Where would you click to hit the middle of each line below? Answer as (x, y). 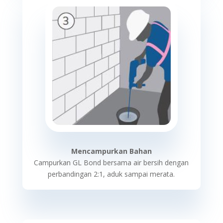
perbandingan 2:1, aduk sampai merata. (111, 174)
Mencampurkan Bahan (111, 151)
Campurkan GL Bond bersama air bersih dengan (111, 163)
